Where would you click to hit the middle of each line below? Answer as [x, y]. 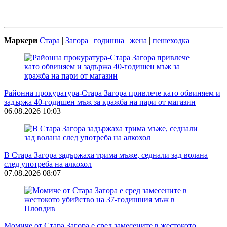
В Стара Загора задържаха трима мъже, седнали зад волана [106, 155]
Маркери [21, 40]
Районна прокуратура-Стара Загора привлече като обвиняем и [112, 93]
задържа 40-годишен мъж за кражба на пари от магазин [100, 102]
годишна [109, 40]
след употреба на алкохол [48, 164]
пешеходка [171, 40]
